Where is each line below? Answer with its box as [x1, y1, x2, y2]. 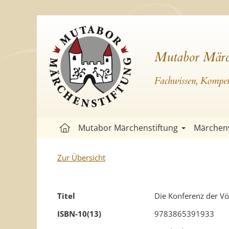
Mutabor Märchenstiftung [78, 122, 178, 133]
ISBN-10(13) [57, 209, 101, 219]
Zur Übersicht [57, 152, 105, 163]
